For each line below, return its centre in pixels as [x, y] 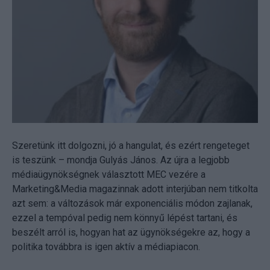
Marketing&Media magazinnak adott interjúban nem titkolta [135, 189]
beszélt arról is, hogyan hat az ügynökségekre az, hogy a [131, 232]
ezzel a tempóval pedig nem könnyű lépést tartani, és [125, 218]
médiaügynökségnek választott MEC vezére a [109, 174]
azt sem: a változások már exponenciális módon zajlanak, [132, 203]
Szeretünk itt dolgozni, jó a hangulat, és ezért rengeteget [131, 145]
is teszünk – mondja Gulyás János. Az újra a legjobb [121, 160]
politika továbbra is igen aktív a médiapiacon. [106, 246]
